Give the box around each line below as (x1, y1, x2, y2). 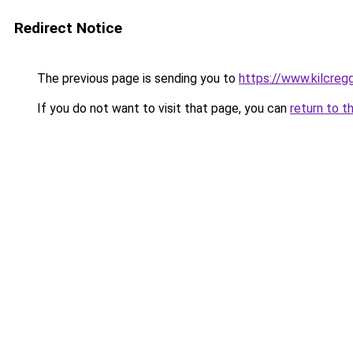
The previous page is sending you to (34, 71, 239, 86)
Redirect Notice (14, 19, 122, 37)
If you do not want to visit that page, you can (34, 101, 290, 116)
